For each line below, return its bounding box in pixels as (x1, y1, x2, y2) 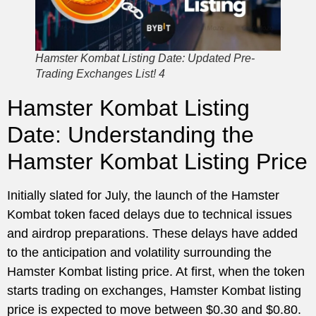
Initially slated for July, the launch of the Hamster (7, 188, 279, 203)
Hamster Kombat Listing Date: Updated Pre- (35, 52, 255, 65)
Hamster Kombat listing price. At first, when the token (7, 265, 305, 279)
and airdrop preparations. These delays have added (7, 226, 298, 241)
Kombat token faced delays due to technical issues (7, 207, 292, 222)
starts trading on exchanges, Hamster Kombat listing (7, 284, 301, 298)
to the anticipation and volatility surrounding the (7, 245, 272, 260)
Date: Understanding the (7, 122, 254, 148)
